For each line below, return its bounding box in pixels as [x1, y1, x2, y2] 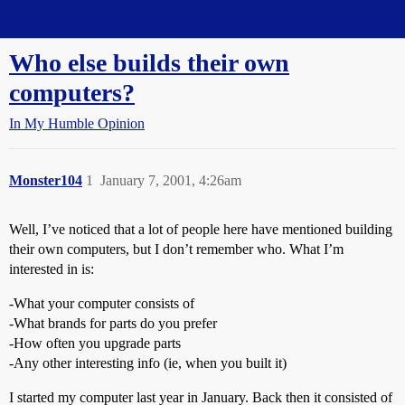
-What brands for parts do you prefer [9, 316, 217, 331]
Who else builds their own [9, 49, 289, 77]
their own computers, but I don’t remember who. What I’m [9, 241, 344, 257]
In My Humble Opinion [9, 116, 145, 131]
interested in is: [9, 261, 94, 277]
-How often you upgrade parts [9, 335, 181, 351]
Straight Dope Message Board [9, 11, 181, 26]
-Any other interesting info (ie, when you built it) [9, 355, 287, 371]
